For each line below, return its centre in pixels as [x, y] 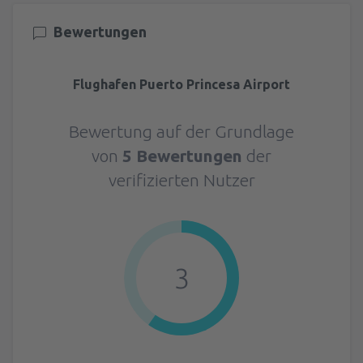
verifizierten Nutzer [181, 179]
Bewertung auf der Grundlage [181, 131]
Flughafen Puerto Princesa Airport [181, 84]
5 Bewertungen [182, 155]
